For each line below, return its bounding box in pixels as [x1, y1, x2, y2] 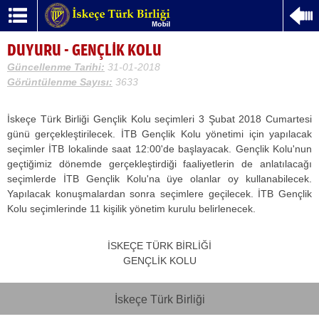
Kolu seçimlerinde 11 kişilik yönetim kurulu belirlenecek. [7, 203, 256, 214]
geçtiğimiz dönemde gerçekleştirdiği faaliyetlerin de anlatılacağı [7, 158, 312, 169]
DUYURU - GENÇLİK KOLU [7, 41, 162, 60]
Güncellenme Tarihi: [7, 61, 105, 73]
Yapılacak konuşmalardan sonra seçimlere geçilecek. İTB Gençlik [7, 188, 312, 199]
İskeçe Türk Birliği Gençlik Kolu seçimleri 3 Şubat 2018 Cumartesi [7, 113, 312, 125]
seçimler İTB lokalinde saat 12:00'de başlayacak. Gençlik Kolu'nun [7, 143, 312, 155]
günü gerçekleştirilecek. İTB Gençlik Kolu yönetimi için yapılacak [7, 128, 312, 140]
